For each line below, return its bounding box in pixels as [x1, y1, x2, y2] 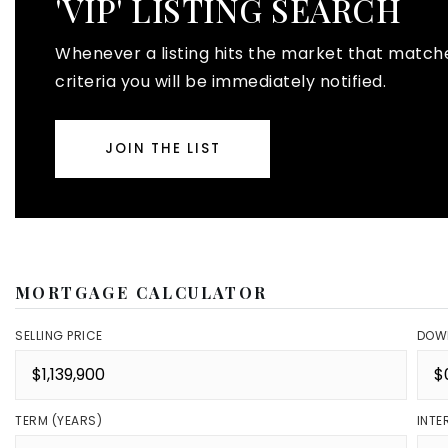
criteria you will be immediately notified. [55, 70, 386, 93]
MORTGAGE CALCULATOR [15, 282, 268, 303]
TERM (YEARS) [15, 412, 102, 429]
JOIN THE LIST [104, 139, 221, 158]
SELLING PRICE [15, 327, 103, 344]
